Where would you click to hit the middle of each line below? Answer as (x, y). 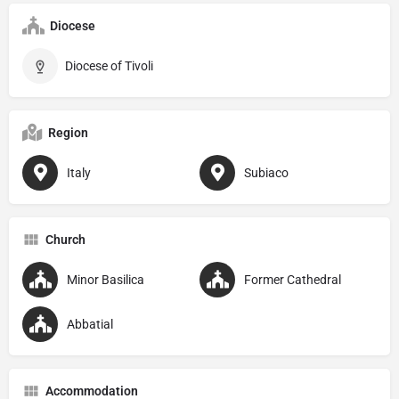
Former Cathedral (293, 279)
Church (65, 239)
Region (68, 132)
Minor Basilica (106, 279)
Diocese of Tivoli (109, 65)
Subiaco (266, 172)
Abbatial (90, 324)
